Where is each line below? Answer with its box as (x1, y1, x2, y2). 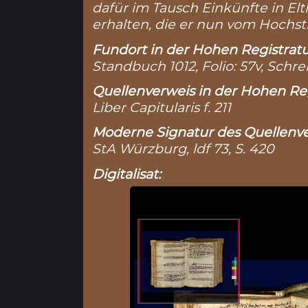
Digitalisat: (92, 165, 162, 182)
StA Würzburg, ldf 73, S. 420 (92, 140, 275, 157)
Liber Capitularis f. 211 (92, 99, 232, 116)
